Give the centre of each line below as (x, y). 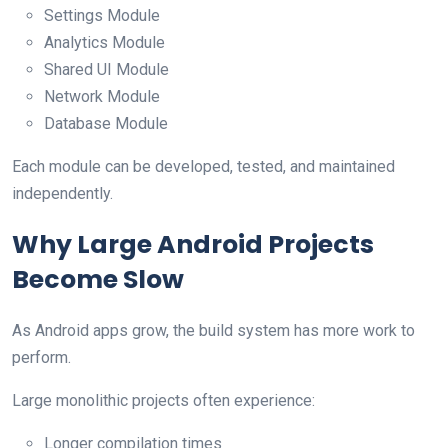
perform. (41, 357)
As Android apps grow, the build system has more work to (213, 330)
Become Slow (98, 279)
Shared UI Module (106, 69)
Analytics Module (104, 42)
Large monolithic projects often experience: (163, 400)
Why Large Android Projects (193, 244)
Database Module (106, 123)
